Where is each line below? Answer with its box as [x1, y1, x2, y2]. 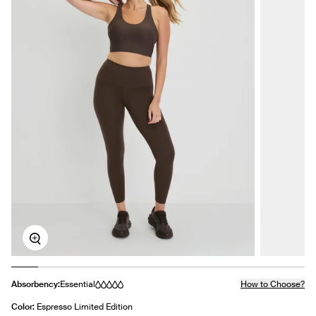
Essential [60, 279, 95, 291]
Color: [11, 301, 37, 313]
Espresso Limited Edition [37, 301, 133, 313]
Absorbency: [11, 279, 60, 291]
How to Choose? [241, 279, 305, 291]
